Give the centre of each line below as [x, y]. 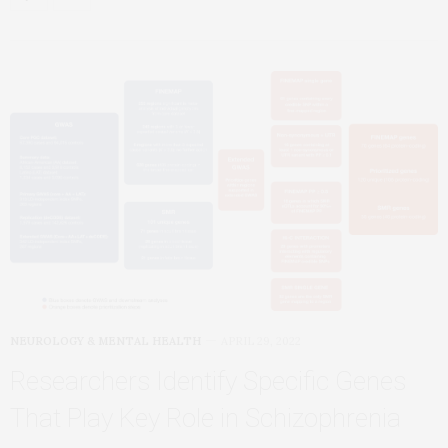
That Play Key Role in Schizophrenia [205, 417]
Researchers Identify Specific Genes [208, 380]
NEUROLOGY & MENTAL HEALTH [105, 340]
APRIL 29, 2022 [261, 340]
